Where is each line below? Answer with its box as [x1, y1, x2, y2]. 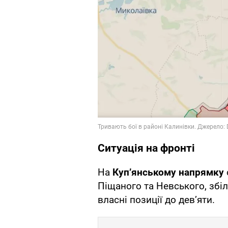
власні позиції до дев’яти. [98, 194, 215, 206]
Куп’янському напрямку [112, 166, 224, 179]
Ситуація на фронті [98, 142, 195, 155]
